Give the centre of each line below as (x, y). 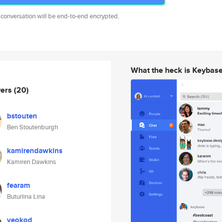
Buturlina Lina (26, 196)
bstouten (22, 116)
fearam (19, 185)
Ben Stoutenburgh (32, 127)
